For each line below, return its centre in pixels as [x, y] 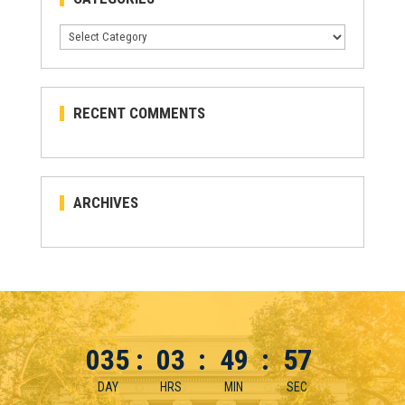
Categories [86, 33]
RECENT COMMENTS [139, 113]
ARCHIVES [105, 202]
